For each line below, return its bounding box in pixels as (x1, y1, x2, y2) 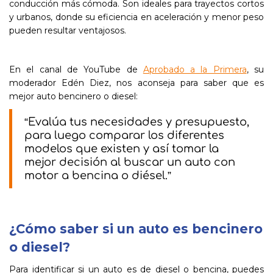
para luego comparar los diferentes (24, 129, 224, 141)
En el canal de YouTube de (9, 64, 143, 75)
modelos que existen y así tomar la (24, 143, 219, 155)
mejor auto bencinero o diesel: (9, 91, 138, 102)
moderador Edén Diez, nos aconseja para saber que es (9, 77, 264, 88)
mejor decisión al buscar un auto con (24, 156, 235, 168)
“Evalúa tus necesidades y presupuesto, (24, 116, 249, 128)
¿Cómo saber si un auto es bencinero (9, 221, 263, 236)
